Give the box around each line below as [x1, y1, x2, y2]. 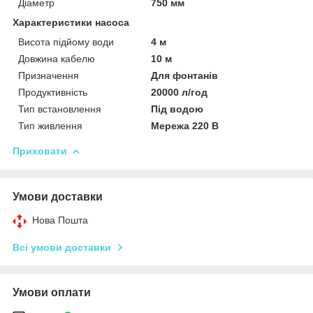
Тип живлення [18, 119, 82, 131]
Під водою [151, 103, 204, 115]
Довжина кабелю [18, 52, 95, 64]
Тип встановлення [18, 103, 101, 115]
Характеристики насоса [13, 16, 129, 28]
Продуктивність [18, 86, 87, 98]
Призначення [18, 69, 79, 81]
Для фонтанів [151, 69, 219, 81]
